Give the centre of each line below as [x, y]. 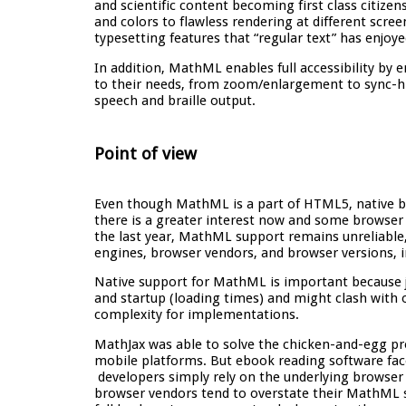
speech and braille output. [175, 100]
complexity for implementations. [197, 315]
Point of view [145, 154]
